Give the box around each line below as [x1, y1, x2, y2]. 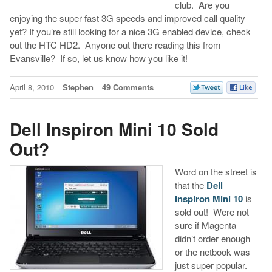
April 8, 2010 [9, 81, 56, 93]
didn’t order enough [174, 232, 250, 245]
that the [174, 178, 206, 192]
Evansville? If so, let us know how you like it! [9, 51, 188, 64]
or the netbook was [174, 245, 250, 259]
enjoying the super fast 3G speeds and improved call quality [9, 11, 245, 24]
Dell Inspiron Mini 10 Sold [9, 117, 219, 142]
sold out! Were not [174, 205, 249, 219]
